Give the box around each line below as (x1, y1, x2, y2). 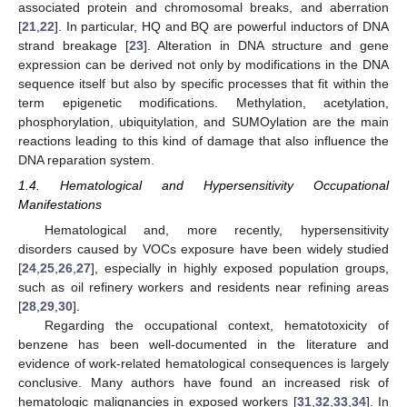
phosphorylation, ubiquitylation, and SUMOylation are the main (18, 114, 389, 129)
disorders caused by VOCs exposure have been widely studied (18, 242, 389, 257)
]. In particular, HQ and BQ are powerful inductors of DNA (55, 18, 389, 34)
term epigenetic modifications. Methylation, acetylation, (18, 94, 389, 110)
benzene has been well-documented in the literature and (18, 337, 389, 352)
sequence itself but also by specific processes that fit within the (18, 75, 389, 91)
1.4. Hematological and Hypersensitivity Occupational (18, 177, 389, 193)
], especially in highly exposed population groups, (91, 261, 389, 276)
